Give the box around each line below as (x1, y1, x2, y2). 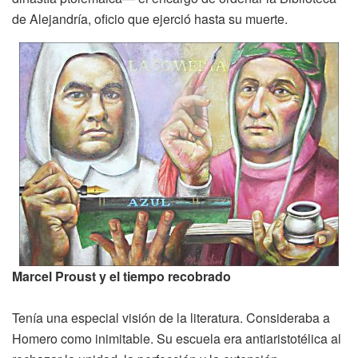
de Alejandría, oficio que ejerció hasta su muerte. (12, 9, 288, 28)
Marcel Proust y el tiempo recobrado (12, 266, 231, 285)
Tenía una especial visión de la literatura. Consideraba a (12, 308, 330, 327)
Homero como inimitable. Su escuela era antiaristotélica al (12, 328, 341, 348)
